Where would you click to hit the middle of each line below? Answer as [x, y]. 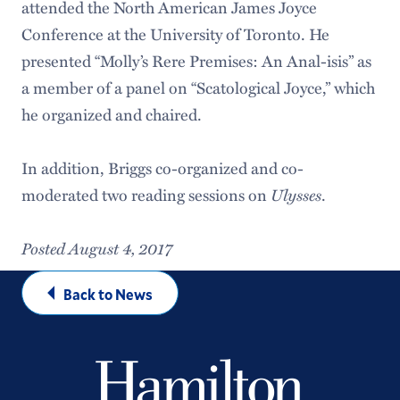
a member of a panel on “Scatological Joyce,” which [198, 87]
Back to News [108, 294]
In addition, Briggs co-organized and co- [162, 167]
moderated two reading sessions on [146, 194]
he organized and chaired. [111, 114]
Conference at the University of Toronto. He [175, 33]
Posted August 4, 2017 [96, 248]
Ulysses [296, 194]
